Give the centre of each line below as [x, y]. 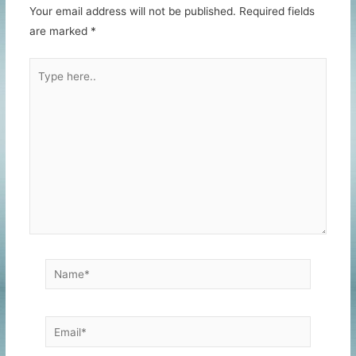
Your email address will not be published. [132, 12]
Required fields [277, 12]
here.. [43, 86]
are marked [60, 31]
